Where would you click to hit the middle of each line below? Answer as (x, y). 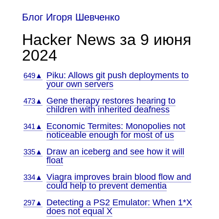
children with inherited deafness (108, 109)
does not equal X (79, 211)
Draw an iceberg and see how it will (115, 152)
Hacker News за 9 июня (106, 40)
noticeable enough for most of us (110, 135)
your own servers (80, 84)
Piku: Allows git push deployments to (117, 75)
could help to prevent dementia (106, 186)
